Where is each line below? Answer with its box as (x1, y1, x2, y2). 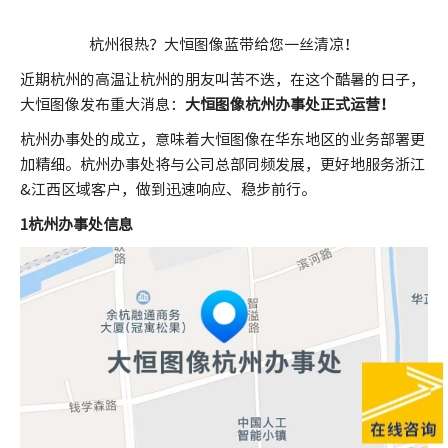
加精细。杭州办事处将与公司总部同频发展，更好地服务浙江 (20, 152, 425, 175)
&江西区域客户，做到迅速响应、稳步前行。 (20, 177, 316, 200)
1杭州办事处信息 (20, 212, 133, 235)
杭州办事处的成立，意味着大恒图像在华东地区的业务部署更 (20, 127, 425, 150)
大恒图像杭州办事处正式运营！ (185, 92, 395, 115)
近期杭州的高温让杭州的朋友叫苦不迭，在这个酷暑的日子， (20, 67, 425, 90)
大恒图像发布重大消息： (20, 92, 185, 115)
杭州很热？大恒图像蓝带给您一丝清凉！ (89, 32, 359, 55)
